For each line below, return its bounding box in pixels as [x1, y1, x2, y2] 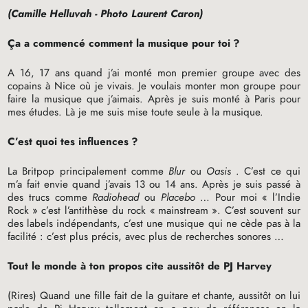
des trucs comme [8, 190, 93, 206]
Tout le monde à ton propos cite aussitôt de [8, 258, 224, 274]
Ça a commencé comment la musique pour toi [8, 36, 231, 52]
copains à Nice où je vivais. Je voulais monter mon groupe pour [8, 78, 300, 94]
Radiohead [92, 190, 144, 206]
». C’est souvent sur [212, 203, 300, 219]
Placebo [160, 190, 201, 206]
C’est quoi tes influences [8, 134, 129, 150]
